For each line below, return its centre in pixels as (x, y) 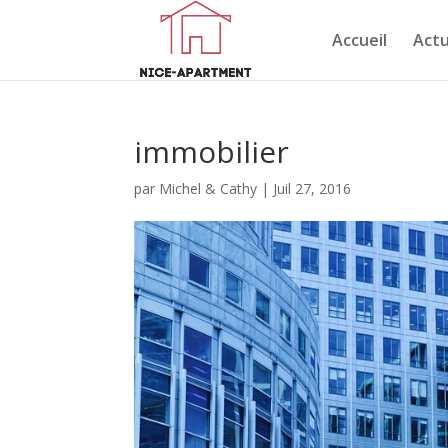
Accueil (359, 40)
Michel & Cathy (208, 188)
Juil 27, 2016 (312, 188)
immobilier (212, 151)
